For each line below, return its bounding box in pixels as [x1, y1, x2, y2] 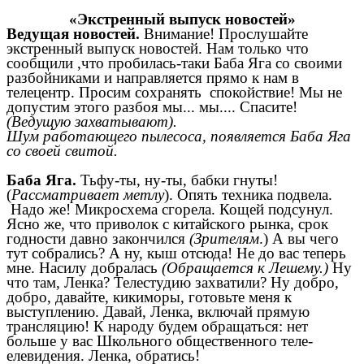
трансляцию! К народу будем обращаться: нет [6, 318, 308, 336]
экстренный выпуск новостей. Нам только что [6, 40, 309, 58]
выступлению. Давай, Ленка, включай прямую [6, 303, 310, 321]
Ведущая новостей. [6, 25, 140, 43]
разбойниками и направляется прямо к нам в [6, 69, 299, 87]
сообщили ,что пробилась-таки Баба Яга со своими [6, 54, 342, 72]
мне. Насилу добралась [6, 259, 158, 277]
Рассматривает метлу [11, 186, 164, 204]
